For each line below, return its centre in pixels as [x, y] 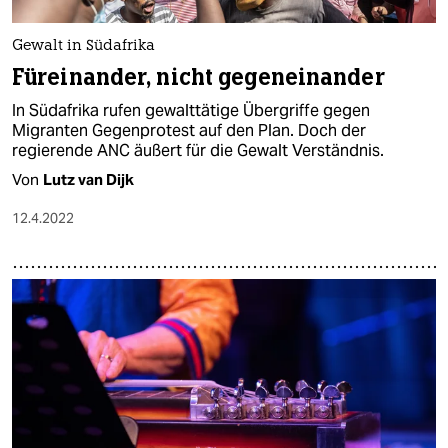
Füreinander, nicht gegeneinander [198, 77]
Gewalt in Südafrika [83, 46]
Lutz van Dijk [88, 179]
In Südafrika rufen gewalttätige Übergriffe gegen [191, 110]
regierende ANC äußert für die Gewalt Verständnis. [198, 150]
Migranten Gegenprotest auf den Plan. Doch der [189, 130]
